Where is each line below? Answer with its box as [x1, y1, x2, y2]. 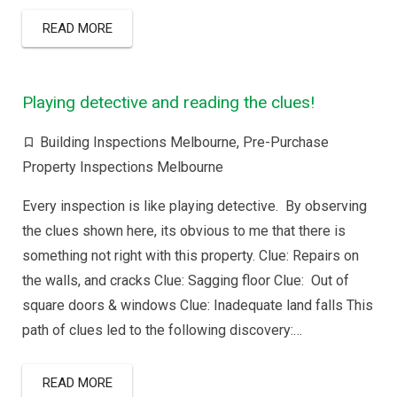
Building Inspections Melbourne [40, 133, 237, 151]
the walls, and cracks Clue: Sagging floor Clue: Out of [22, 271, 349, 289]
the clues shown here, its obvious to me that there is [22, 222, 346, 239]
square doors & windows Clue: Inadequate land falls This [22, 296, 373, 314]
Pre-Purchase [243, 133, 329, 151]
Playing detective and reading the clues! [22, 91, 315, 113]
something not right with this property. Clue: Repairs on [22, 246, 359, 264]
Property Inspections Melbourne [22, 158, 223, 175]
